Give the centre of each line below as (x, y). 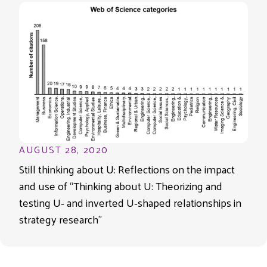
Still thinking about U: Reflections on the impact (127, 169)
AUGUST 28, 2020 (64, 150)
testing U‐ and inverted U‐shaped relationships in (130, 203)
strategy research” (60, 219)
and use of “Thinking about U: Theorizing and (121, 186)
